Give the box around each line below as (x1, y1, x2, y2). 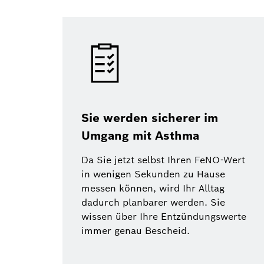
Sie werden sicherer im (81, 110, 218, 126)
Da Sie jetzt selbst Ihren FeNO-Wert (81, 154, 245, 167)
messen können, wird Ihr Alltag (81, 182, 225, 195)
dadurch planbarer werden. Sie (81, 196, 225, 209)
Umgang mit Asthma (81, 128, 199, 144)
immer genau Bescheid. (81, 225, 190, 237)
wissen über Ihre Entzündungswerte (81, 210, 246, 223)
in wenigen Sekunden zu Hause (81, 168, 225, 181)
